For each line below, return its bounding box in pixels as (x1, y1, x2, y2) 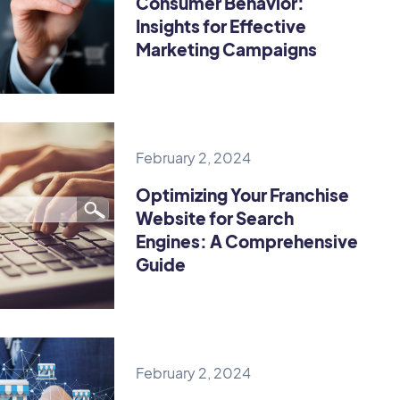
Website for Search (136, 206, 295, 229)
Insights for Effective (136, 14, 307, 37)
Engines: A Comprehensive (136, 229, 359, 252)
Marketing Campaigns (136, 37, 318, 60)
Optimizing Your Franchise (136, 183, 350, 205)
